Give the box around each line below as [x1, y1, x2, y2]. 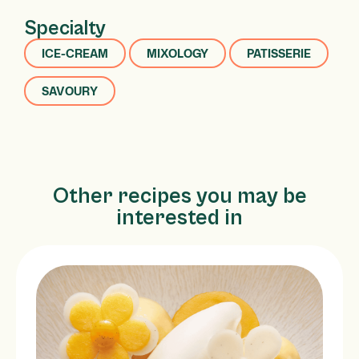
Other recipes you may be [52, 184, 307, 209]
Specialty [24, 16, 106, 40]
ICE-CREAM [42, 45, 108, 61]
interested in [116, 205, 243, 231]
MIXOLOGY [147, 45, 208, 61]
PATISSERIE [247, 45, 311, 61]
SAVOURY [42, 83, 98, 99]
